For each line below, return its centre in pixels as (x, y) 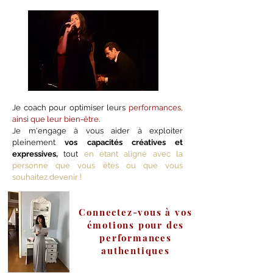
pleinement (39, 142)
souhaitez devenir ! (47, 177)
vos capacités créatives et (124, 142)
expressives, (35, 154)
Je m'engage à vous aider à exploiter (97, 131)
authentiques (136, 250)
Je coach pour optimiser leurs (69, 108)
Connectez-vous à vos (136, 212)
